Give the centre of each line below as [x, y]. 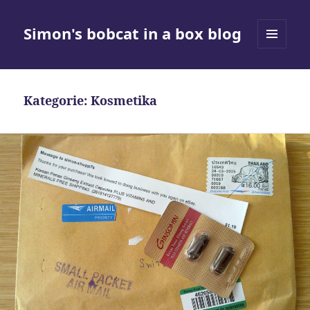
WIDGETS [277, 77]
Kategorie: [57, 101]
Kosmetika [124, 101]
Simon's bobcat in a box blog [133, 34]
